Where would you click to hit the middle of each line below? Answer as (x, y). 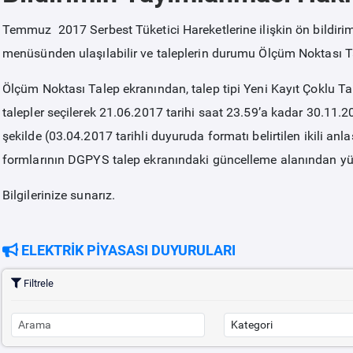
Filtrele (37, 283)
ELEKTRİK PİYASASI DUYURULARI (126, 250)
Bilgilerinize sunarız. (59, 195)
